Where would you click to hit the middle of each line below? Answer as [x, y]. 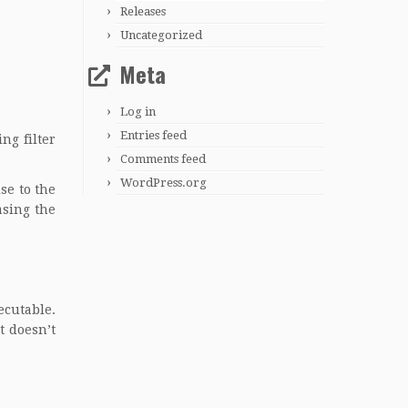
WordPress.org [163, 182]
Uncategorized [161, 35]
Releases [143, 11]
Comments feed [163, 158]
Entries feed [153, 135]
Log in [138, 111]
